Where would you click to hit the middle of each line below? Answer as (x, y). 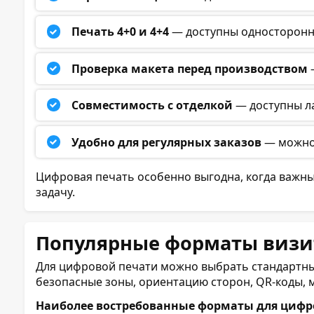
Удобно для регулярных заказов (167, 142)
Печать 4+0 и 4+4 (121, 32)
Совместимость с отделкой (152, 105)
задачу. (55, 192)
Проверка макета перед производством (190, 68)
